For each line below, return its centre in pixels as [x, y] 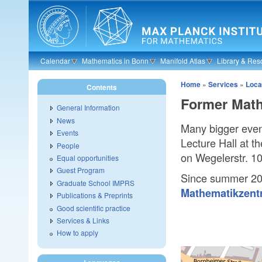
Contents [102, 87]
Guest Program [81, 170]
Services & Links [83, 220]
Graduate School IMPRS [96, 182]
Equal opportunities [88, 157]
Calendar [55, 61]
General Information [88, 108]
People [68, 145]
